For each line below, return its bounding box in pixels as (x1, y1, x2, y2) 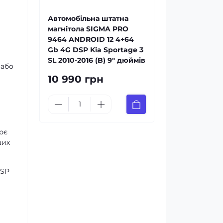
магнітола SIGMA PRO (48, 24, 128, 33)
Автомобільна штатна (48, 14, 128, 23)
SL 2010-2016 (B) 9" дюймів (48, 56, 145, 65)
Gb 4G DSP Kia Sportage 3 (48, 45, 143, 54)
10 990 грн (48, 73, 104, 85)
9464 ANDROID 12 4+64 (48, 35, 134, 44)
